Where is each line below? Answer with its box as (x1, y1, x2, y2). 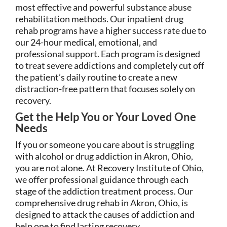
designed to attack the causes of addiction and (15, 208, 195, 220)
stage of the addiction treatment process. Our (15, 185, 193, 197)
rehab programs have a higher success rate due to (15, 24, 206, 36)
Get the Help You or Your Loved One (15, 109, 196, 124)
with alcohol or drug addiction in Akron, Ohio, (15, 150, 193, 162)
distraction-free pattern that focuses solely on (15, 83, 195, 94)
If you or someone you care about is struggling (15, 138, 194, 150)
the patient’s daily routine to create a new (15, 71, 177, 83)
